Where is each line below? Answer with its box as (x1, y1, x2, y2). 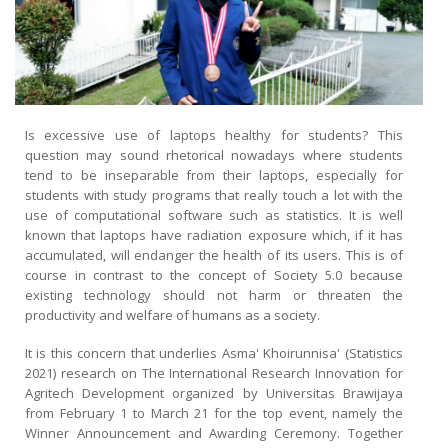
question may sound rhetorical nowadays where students (25, 146, 403, 165)
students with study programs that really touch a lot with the (25, 186, 403, 205)
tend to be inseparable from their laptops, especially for (25, 166, 403, 185)
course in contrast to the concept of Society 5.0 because (25, 266, 403, 285)
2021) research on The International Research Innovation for (25, 364, 403, 383)
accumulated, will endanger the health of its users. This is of (25, 246, 403, 265)
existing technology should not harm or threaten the (25, 286, 403, 305)
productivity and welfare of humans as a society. (25, 306, 320, 325)
